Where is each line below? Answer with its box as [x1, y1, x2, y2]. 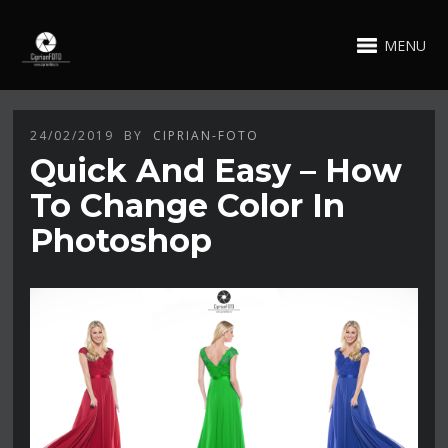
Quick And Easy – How [30, 150, 403, 190]
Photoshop [30, 220, 213, 260]
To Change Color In [30, 185, 346, 225]
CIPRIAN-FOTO [153, 126, 260, 144]
